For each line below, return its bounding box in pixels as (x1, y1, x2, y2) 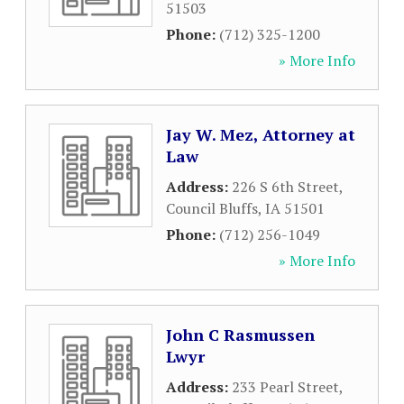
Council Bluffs (166, 198, 258, 218)
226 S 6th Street (232, 177, 339, 197)
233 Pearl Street (232, 377, 339, 397)
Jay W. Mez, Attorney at (166, 124, 355, 145)
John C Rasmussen (166, 324, 315, 345)
